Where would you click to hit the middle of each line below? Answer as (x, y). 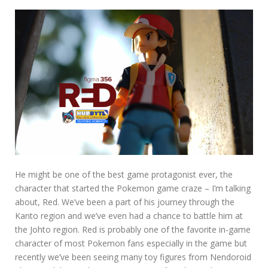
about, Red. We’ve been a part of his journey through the (125, 202)
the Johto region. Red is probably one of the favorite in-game (133, 230)
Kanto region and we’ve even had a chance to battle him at (129, 216)
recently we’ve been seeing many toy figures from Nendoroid (133, 257)
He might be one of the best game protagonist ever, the (124, 175)
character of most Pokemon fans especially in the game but (131, 243)
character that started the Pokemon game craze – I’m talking (133, 188)
